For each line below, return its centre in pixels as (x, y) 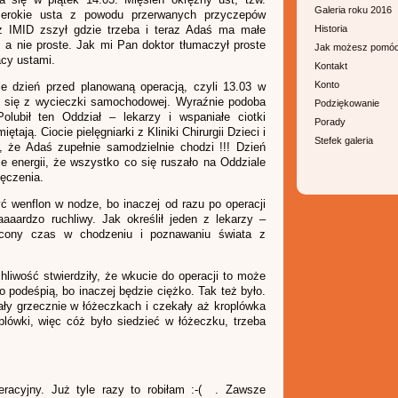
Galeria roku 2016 (353, 10)
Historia (331, 28)
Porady (330, 122)
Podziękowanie (347, 103)
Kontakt (331, 66)
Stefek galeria (344, 140)
